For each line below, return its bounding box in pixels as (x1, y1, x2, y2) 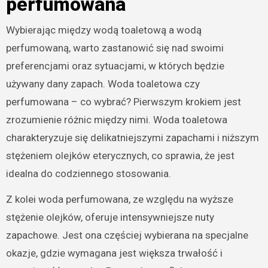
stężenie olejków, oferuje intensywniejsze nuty (5, 211, 214, 223)
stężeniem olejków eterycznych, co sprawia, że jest (5, 149, 234, 162)
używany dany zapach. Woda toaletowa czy (5, 77, 200, 90)
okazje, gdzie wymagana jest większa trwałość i (5, 246, 223, 259)
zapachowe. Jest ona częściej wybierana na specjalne (5, 229, 248, 241)
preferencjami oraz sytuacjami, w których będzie (5, 59, 224, 72)
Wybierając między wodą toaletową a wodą (5, 23, 202, 36)
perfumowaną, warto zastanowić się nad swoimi (5, 41, 224, 54)
